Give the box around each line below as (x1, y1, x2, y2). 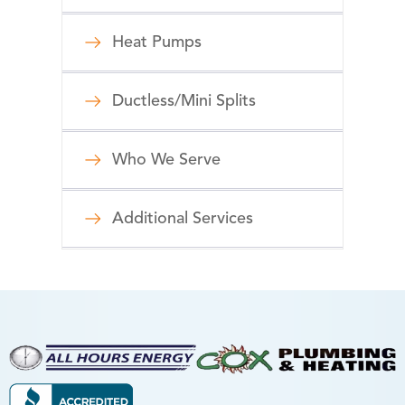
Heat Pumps (112, 33, 202, 51)
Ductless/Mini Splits (112, 92, 256, 109)
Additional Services (112, 210, 253, 227)
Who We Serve (112, 151, 221, 168)
